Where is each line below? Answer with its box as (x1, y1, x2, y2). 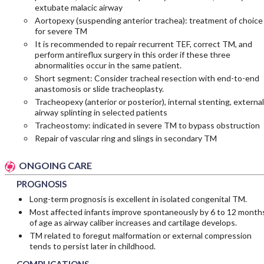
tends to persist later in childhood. (29, 240, 156, 251)
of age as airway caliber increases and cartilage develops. (29, 217, 237, 227)
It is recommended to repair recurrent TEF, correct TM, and (34, 38, 252, 49)
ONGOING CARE (18, 159, 92, 171)
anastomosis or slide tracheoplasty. (34, 83, 164, 94)
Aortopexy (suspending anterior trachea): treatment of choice (34, 15, 263, 25)
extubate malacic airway (34, 2, 123, 12)
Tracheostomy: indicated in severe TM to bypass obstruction (34, 120, 260, 130)
